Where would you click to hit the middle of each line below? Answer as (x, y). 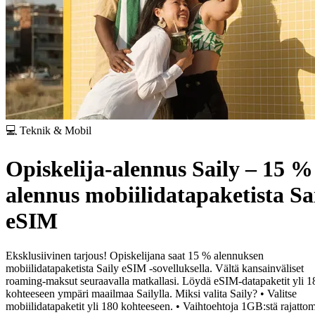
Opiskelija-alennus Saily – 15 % (159, 169)
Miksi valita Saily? (216, 293)
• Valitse (278, 293)
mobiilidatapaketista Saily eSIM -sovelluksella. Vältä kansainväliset (155, 268)
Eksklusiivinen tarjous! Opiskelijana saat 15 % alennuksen (135, 255)
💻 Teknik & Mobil (49, 130)
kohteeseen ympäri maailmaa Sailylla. (89, 293)
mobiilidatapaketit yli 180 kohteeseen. (89, 306)
